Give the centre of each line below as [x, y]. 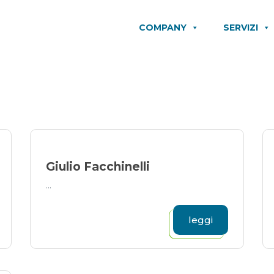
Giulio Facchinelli [98, 167]
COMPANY [163, 28]
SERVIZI [241, 28]
